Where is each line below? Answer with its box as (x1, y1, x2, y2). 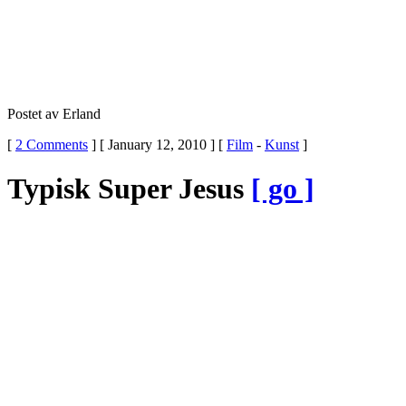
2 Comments (15, 136, 88, 152)
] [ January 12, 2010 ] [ (88, 136, 227, 152)
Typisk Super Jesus (7, 171, 251, 205)
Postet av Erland (7, 105, 101, 121)
